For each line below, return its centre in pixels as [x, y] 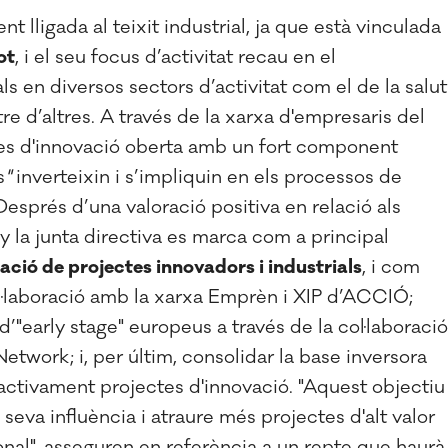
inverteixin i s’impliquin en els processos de [206, 176]
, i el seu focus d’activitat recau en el [175, 56]
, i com [391, 266]
